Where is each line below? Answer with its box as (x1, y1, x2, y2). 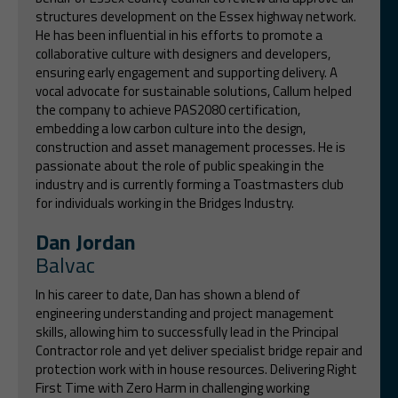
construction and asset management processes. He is (36, 136, 346, 157)
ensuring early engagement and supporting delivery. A (36, 61, 338, 83)
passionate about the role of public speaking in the (36, 155, 324, 176)
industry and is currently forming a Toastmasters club (36, 173, 344, 195)
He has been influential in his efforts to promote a (36, 24, 322, 45)
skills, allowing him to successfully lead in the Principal (36, 321, 338, 342)
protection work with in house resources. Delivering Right (36, 358, 357, 379)
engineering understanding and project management (36, 302, 334, 323)
